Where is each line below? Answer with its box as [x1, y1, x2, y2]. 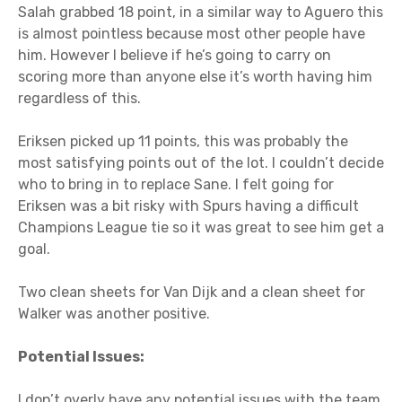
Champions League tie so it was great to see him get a [18, 219, 384, 237]
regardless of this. [18, 90, 141, 108]
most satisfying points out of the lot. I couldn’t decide [18, 154, 384, 172]
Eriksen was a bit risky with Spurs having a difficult [18, 197, 359, 215]
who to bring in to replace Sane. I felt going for [18, 176, 334, 194]
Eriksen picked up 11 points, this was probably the [18, 133, 348, 151]
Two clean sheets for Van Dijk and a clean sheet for [18, 284, 365, 301]
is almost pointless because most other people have [18, 25, 365, 43]
